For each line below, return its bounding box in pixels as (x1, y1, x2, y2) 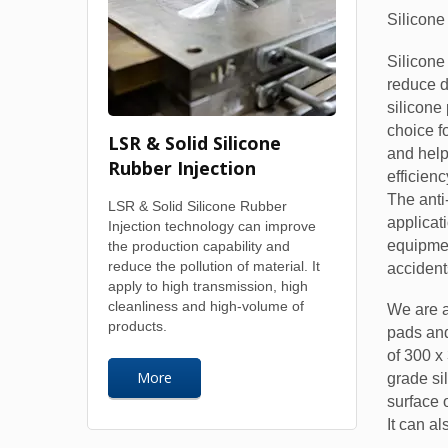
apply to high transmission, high (108, 278, 308, 294)
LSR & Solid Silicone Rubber (108, 198, 287, 214)
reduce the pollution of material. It (108, 258, 320, 274)
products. (108, 318, 167, 334)
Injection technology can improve (108, 218, 316, 234)
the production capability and (108, 238, 290, 254)
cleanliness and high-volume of (108, 298, 304, 314)
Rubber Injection (108, 156, 256, 180)
